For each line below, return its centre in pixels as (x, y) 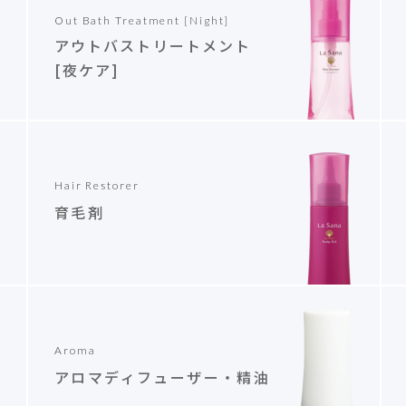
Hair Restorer (97, 185)
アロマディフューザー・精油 (162, 377)
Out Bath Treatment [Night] (142, 20)
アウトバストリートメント (153, 45)
